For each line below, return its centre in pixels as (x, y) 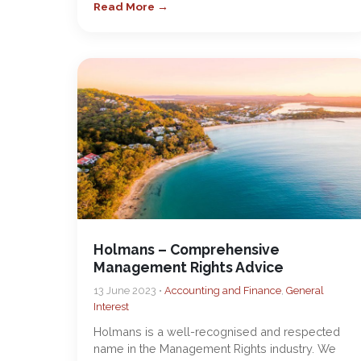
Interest (111, 307)
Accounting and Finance (223, 290)
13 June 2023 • (129, 290)
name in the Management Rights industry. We (215, 349)
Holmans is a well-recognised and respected (217, 332)
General (305, 290)
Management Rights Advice (189, 267)
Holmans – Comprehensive (187, 249)
